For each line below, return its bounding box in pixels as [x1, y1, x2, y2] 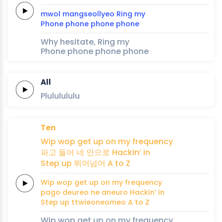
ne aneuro [91, 187, 128, 197]
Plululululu [41, 90, 80, 102]
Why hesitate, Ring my [41, 36, 129, 48]
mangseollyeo [62, 8, 114, 19]
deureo [62, 187, 89, 197]
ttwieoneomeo [71, 197, 126, 207]
